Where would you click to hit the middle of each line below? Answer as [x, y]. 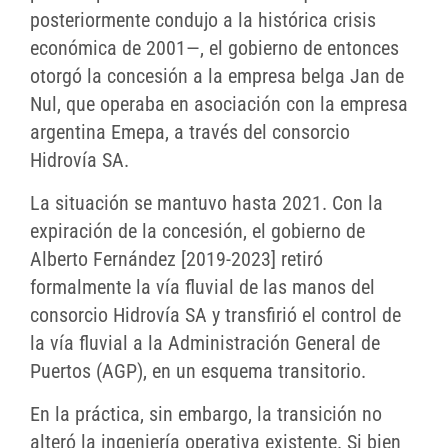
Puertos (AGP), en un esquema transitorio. [198, 371]
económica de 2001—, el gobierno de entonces [214, 48]
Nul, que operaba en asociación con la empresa [219, 104]
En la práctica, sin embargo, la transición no [206, 414]
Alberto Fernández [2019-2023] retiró [176, 259]
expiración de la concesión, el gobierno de [197, 231]
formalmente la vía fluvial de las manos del [202, 287]
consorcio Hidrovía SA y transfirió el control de [215, 315]
